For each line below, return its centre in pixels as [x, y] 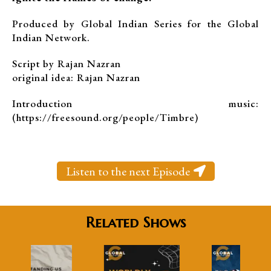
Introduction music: [135, 103]
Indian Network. [51, 38]
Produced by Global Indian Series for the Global [135, 24]
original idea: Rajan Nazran [76, 77]
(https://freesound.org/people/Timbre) [105, 117]
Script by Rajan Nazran [67, 64]
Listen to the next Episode [128, 171]
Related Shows [135, 222]
